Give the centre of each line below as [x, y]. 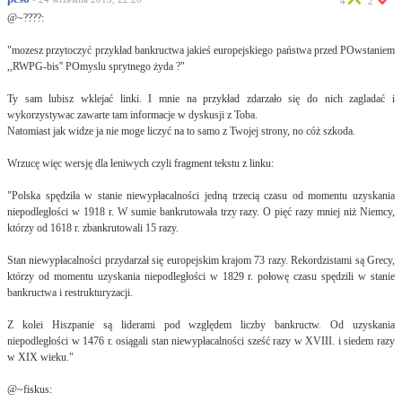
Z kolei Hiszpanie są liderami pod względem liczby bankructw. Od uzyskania [201, 325]
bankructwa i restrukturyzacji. [70, 293]
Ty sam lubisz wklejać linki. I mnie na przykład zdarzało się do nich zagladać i [201, 99]
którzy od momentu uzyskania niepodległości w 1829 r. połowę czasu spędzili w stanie [201, 276]
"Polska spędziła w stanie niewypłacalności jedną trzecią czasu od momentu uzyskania [201, 196]
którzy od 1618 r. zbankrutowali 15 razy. [93, 228]
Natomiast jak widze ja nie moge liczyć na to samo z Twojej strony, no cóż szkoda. [181, 131]
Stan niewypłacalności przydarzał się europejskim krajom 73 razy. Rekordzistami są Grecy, [201, 260]
